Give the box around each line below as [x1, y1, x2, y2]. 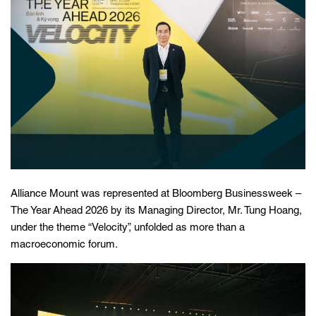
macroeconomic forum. [11, 240, 118, 251]
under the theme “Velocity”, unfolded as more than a [11, 223, 245, 234]
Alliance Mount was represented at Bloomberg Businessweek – [11, 189, 301, 200]
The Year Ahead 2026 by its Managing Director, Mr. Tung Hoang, [11, 206, 302, 217]
